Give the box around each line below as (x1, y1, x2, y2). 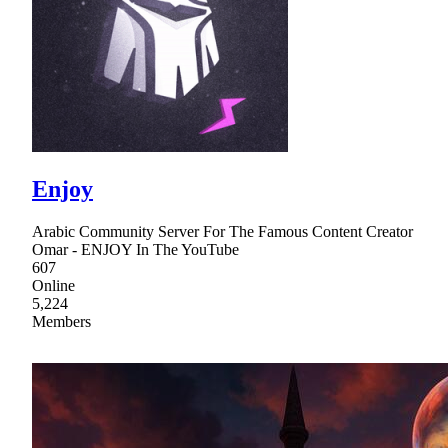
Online (32, 276, 75, 294)
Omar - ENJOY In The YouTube (32, 240, 239, 258)
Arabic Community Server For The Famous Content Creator (32, 222, 413, 240)
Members (32, 312, 91, 330)
